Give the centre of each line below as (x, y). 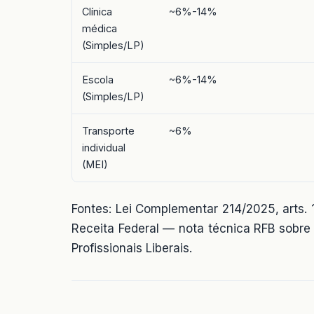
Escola (98, 80)
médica (100, 29)
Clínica (97, 12)
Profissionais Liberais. (132, 248)
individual (104, 148)
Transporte (108, 131)
